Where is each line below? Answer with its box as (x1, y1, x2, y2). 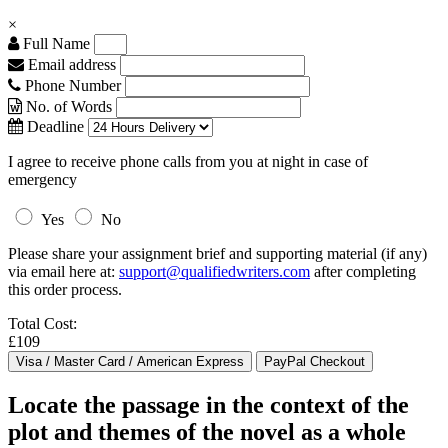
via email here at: (8, 263, 119, 280)
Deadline (23, 118, 84, 135)
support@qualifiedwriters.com (119, 263, 310, 280)
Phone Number (21, 77, 125, 94)
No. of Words (22, 98, 116, 115)
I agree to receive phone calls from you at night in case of (8, 153, 368, 170)
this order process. (8, 281, 122, 298)
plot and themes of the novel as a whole (8, 418, 406, 445)
